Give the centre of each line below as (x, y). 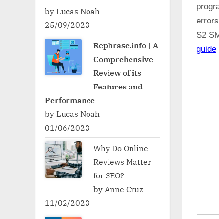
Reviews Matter (122, 161)
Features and (118, 86)
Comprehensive (123, 59)
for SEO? (109, 175)
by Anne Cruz (119, 189)
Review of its (118, 72)
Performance (70, 100)
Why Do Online (121, 148)
